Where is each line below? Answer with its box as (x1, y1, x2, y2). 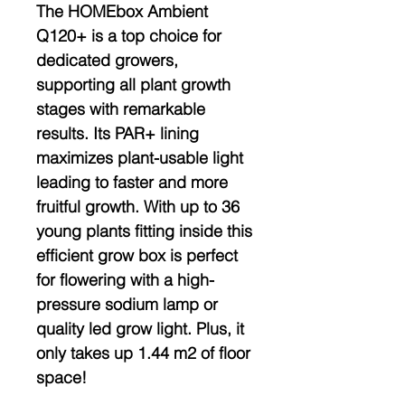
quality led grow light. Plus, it (36, 317, 244, 339)
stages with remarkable (36, 98, 205, 119)
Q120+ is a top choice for (36, 24, 221, 46)
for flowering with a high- (36, 268, 214, 290)
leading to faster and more (36, 171, 228, 193)
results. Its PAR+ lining (36, 122, 199, 144)
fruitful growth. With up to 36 (36, 195, 240, 217)
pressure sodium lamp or (36, 293, 218, 315)
